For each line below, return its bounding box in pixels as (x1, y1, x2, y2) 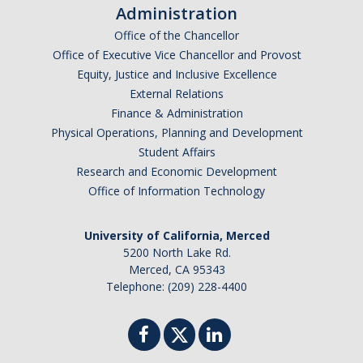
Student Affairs (138, 144, 216, 160)
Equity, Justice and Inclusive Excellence (76, 66, 277, 82)
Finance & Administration (110, 105, 243, 121)
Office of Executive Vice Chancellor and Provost (52, 47, 301, 62)
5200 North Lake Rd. (122, 245, 231, 260)
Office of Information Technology (88, 183, 265, 199)
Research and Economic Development (76, 164, 277, 179)
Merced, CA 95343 (128, 262, 225, 277)
